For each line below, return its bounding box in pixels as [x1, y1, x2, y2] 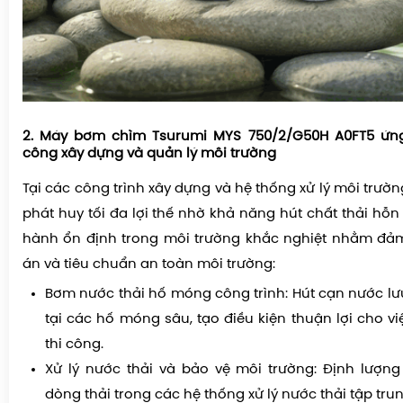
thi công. [45, 337, 103, 353]
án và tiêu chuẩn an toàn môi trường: [22, 257, 275, 273]
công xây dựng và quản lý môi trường [22, 147, 276, 162]
